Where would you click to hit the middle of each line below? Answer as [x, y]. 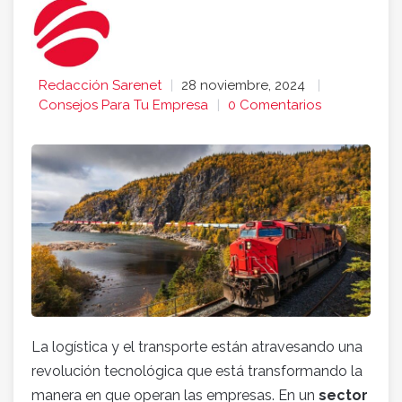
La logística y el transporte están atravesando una [197, 346]
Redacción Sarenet [100, 86]
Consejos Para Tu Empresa [123, 105]
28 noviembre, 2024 [245, 86]
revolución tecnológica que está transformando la [197, 371]
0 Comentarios [275, 105]
